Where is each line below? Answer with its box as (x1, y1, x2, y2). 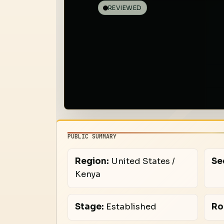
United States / (108, 156, 175, 167)
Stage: (74, 201, 104, 212)
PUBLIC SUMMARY (67, 132, 117, 140)
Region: (74, 156, 109, 167)
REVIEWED (107, 3, 142, 12)
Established (103, 201, 156, 212)
